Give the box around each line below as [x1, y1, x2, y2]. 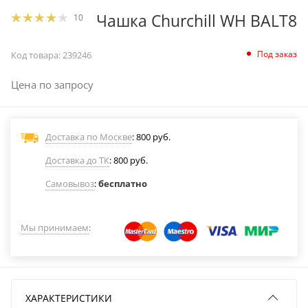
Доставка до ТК [45, 154, 109, 166]
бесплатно [98, 177, 147, 190]
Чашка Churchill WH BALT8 [96, 10, 297, 32]
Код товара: [11, 49, 60, 61]
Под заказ [257, 48, 297, 60]
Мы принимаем [21, 221, 89, 234]
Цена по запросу [11, 78, 93, 91]
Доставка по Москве [45, 131, 132, 143]
